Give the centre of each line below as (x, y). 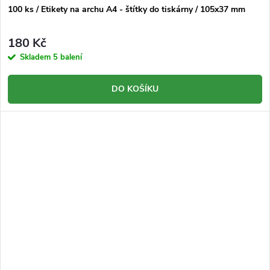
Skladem (36, 57)
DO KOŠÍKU (135, 89)
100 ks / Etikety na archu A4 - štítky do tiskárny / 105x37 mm (127, 10)
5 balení (67, 57)
